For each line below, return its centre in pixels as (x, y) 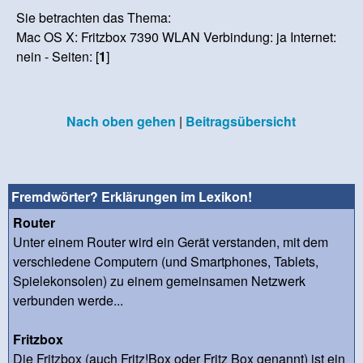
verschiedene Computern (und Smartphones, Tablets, (166, 261)
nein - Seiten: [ (58, 57)
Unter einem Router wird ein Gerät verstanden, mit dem (171, 242)
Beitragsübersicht (240, 122)
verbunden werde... (68, 300)
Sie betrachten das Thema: (94, 18)
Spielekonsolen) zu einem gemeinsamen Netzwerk (159, 281)
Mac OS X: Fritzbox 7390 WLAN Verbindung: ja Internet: (177, 37)
